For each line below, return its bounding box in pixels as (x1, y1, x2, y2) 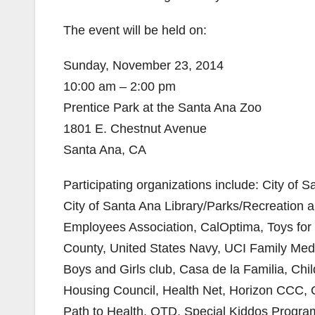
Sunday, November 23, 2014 (63, 58, 224, 72)
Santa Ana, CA (63, 143, 146, 157)
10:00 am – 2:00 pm (63, 79, 176, 94)
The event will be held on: (63, 23, 207, 37)
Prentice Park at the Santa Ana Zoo (63, 101, 262, 115)
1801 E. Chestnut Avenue (63, 122, 207, 136)
